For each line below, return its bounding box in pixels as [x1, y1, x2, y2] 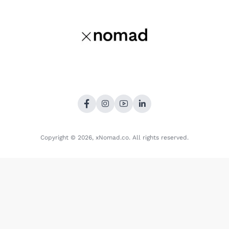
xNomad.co [96, 134, 129, 141]
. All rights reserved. [129, 134, 189, 141]
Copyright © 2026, [40, 134, 96, 141]
